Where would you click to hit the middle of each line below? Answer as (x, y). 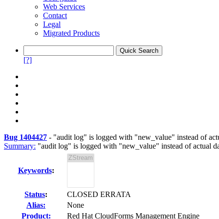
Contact (55, 15)
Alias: (36, 205)
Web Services (64, 7)
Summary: (20, 146)
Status (35, 194)
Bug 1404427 (25, 137)
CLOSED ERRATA (99, 194)
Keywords (35, 170)
